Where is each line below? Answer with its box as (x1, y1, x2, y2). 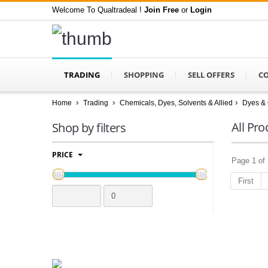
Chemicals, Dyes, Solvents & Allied (120, 99, 233, 108)
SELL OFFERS (188, 69, 234, 80)
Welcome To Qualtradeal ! (52, 5, 144, 14)
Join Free (144, 5, 179, 14)
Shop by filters (52, 120, 126, 136)
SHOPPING (124, 69, 164, 80)
